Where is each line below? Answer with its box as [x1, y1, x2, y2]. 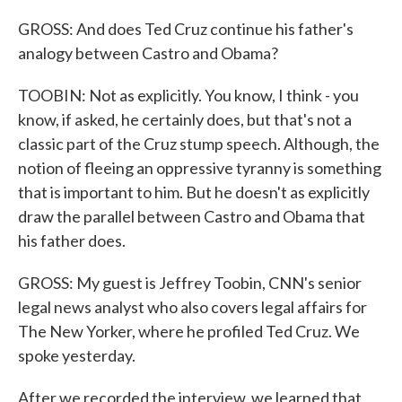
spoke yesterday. [18, 345, 135, 365]
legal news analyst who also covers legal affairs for [18, 297, 367, 317]
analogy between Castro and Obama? [18, 43, 278, 63]
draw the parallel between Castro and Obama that [18, 206, 365, 226]
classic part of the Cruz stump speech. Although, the [18, 134, 380, 153]
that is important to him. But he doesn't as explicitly [18, 182, 370, 202]
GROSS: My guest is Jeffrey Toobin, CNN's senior [18, 273, 362, 293]
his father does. [18, 231, 126, 250]
